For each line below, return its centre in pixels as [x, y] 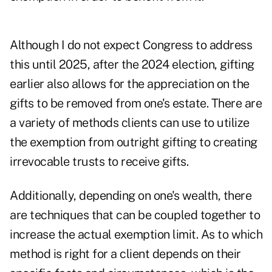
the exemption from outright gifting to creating [134, 142]
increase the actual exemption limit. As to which [136, 235]
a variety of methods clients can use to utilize [130, 123]
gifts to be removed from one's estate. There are [136, 104]
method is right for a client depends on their [125, 254]
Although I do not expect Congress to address [131, 45]
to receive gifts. [146, 162]
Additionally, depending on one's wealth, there [131, 196]
